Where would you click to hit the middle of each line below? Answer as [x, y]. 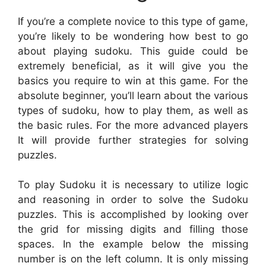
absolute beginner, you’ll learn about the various [133, 95]
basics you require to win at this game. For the [133, 80]
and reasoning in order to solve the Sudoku [133, 200]
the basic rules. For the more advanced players [133, 125]
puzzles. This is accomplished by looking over [133, 215]
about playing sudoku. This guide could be [133, 51]
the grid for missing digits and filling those [133, 229]
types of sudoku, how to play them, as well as [133, 110]
